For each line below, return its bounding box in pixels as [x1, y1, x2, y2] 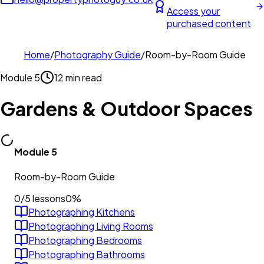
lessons [31, 192, 65, 205]
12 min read [54, 71, 102, 84]
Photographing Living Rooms [28, 219, 153, 232]
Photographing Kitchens [28, 205, 135, 218]
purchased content [167, 17, 251, 29]
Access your [167, 5, 220, 17]
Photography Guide [54, 48, 141, 61]
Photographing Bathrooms [28, 247, 145, 260]
